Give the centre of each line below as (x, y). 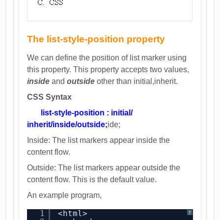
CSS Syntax (50, 97)
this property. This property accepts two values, (108, 69)
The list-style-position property (96, 39)
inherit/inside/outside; (68, 124)
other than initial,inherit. (137, 81)
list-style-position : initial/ (87, 113)
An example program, (65, 195)
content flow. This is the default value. (92, 179)
